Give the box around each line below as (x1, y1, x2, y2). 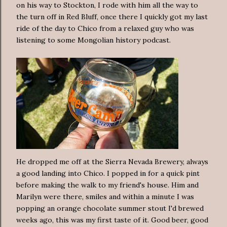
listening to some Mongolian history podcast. (16, 35, 171, 45)
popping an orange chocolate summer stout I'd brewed (16, 203, 204, 213)
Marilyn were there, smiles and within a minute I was (16, 192, 194, 201)
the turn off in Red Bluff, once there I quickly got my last (16, 12, 208, 21)
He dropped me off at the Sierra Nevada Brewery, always (16, 157, 208, 166)
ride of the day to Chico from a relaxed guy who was (16, 23, 194, 33)
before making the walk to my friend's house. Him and (16, 180, 199, 190)
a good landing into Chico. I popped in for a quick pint (16, 168, 200, 178)
